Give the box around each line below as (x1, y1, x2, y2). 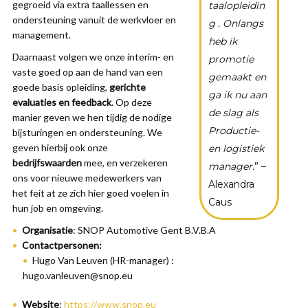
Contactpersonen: (22, 239, 102, 251)
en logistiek (208, 142, 264, 155)
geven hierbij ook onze (12, 141, 108, 153)
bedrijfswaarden (12, 156, 82, 168)
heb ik (208, 34, 237, 47)
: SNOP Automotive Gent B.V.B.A (73, 223, 216, 236)
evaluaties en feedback (12, 96, 111, 108)
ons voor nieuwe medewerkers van (12, 171, 162, 184)
